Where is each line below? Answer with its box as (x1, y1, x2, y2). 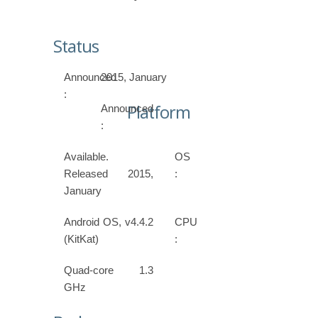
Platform (127, 101, 191, 124)
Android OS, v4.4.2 (64, 216, 154, 229)
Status (53, 35, 99, 58)
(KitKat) (64, 233, 99, 246)
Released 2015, (64, 168, 154, 180)
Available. (64, 150, 109, 163)
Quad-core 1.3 (64, 264, 154, 277)
